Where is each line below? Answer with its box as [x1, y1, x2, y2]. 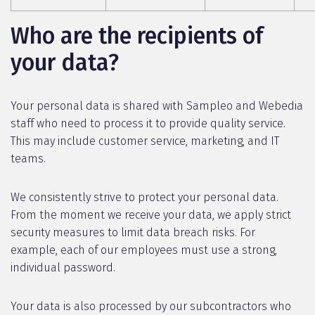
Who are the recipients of [11, 22, 263, 49]
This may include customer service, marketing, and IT [11, 134, 279, 148]
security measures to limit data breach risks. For [11, 226, 255, 239]
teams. [11, 152, 46, 165]
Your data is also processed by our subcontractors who [11, 300, 291, 313]
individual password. [11, 261, 115, 274]
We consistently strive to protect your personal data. [11, 191, 278, 204]
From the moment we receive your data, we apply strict [11, 208, 291, 221]
